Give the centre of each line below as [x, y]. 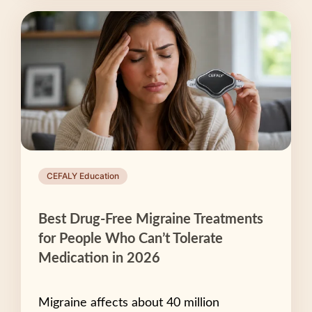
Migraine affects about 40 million [129, 303]
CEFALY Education [83, 176]
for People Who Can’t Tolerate [131, 239]
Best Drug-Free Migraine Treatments [151, 219]
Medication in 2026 [99, 258]
